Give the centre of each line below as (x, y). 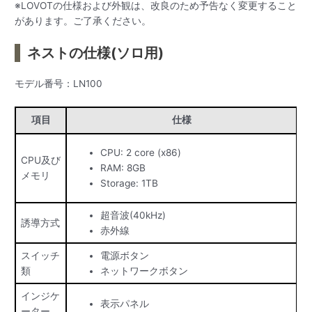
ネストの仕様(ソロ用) (96, 53)
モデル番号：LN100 (59, 83)
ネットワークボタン (144, 271)
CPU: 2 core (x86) (140, 152)
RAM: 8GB (123, 167)
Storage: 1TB (129, 183)
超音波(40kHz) (133, 215)
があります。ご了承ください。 (83, 21)
